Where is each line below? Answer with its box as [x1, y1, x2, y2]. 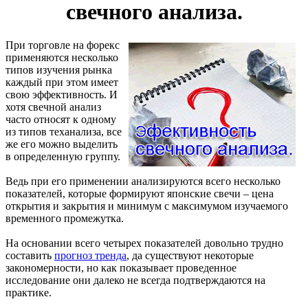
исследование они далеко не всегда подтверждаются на [5, 274, 265, 287]
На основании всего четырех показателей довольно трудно [5, 237, 283, 250]
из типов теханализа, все [5, 126, 122, 138]
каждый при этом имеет [5, 76, 118, 89]
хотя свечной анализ [5, 101, 101, 113]
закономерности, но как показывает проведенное [5, 262, 236, 274]
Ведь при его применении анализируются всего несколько [5, 175, 280, 188]
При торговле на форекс [5, 39, 120, 52]
